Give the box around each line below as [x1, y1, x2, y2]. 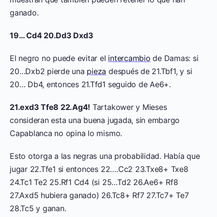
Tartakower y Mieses [90, 102, 167, 112]
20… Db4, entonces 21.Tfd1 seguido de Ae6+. [10, 79, 171, 89]
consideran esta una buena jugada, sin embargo [10, 115, 180, 125]
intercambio [108, 53, 151, 63]
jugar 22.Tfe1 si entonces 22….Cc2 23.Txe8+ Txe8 [10, 164, 188, 174]
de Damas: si [150, 53, 199, 63]
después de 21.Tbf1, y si [106, 66, 192, 76]
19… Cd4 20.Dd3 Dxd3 [10, 30, 93, 40]
